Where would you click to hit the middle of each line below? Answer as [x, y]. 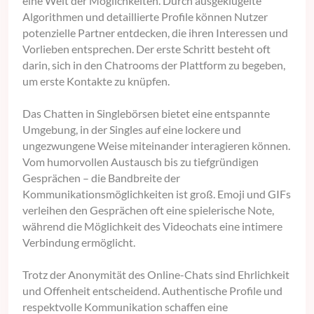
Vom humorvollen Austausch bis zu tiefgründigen [141, 161]
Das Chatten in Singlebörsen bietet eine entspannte [146, 113]
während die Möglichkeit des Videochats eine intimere [152, 226]
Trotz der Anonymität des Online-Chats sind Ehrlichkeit [156, 274]
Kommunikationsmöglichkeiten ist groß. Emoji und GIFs [157, 193]
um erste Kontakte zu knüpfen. [96, 81]
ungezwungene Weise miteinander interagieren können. [156, 145]
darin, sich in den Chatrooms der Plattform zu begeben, [154, 64]
